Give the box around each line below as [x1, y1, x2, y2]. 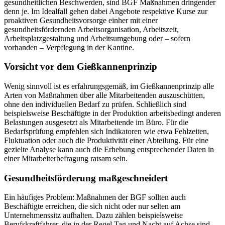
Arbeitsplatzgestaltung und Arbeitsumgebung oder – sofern [4, 34, 190, 43]
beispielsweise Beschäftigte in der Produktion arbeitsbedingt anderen [4, 109, 221, 118]
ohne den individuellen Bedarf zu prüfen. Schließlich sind [4, 100, 186, 108]
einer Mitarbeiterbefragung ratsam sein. [4, 154, 128, 163]
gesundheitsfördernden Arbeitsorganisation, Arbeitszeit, [4, 25, 179, 34]
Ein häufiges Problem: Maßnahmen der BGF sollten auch [4, 193, 186, 202]
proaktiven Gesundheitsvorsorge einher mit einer [4, 16, 158, 25]
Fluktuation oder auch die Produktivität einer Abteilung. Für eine [4, 136, 208, 145]
